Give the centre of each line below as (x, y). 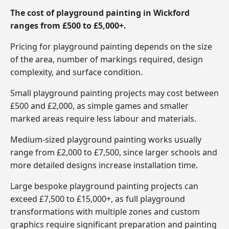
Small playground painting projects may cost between (114, 93)
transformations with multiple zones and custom (105, 211)
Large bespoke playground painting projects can (104, 186)
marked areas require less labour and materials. (103, 118)
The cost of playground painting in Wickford (100, 13)
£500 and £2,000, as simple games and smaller (99, 106)
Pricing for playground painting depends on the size (111, 46)
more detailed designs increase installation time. (104, 165)
